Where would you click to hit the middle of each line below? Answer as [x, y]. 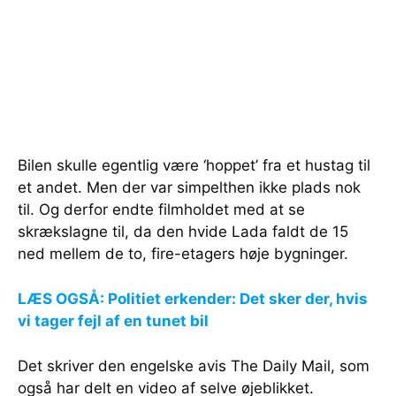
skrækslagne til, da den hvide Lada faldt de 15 [183, 231]
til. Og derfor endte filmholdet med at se [161, 209]
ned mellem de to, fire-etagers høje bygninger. [183, 253]
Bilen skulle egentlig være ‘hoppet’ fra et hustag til [194, 165]
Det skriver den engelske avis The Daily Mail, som [194, 366]
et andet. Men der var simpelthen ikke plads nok [189, 187]
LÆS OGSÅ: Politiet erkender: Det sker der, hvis [193, 298]
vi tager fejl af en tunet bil [113, 320]
